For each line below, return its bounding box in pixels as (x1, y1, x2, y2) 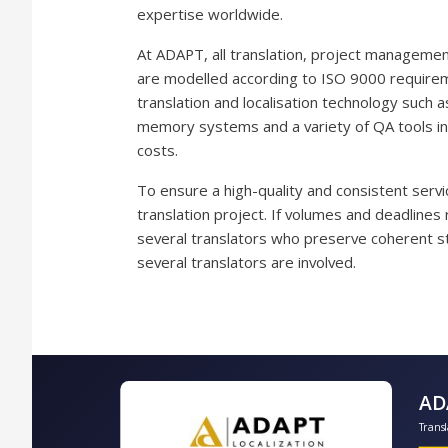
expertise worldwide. (136, 3, 283, 24)
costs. (136, 139, 178, 160)
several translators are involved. (136, 251, 356, 272)
